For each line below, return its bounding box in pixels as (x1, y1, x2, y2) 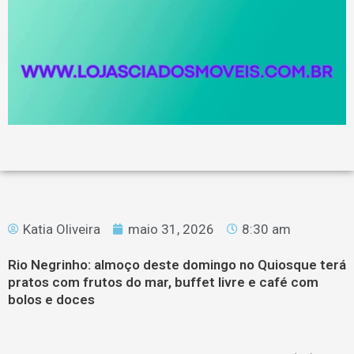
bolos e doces (8, 292, 95, 308)
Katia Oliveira (23, 221, 100, 238)
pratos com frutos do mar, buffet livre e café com (8, 274, 318, 291)
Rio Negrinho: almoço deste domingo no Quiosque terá (8, 257, 346, 273)
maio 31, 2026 (128, 221, 214, 238)
